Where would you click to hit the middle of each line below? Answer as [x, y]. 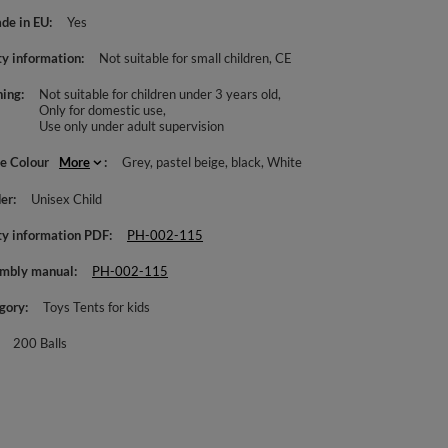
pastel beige [191, 162]
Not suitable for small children [184, 58]
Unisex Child [67, 199]
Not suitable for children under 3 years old [159, 94]
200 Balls [40, 343]
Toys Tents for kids [97, 307]
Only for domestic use [101, 110]
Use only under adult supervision [132, 126]
